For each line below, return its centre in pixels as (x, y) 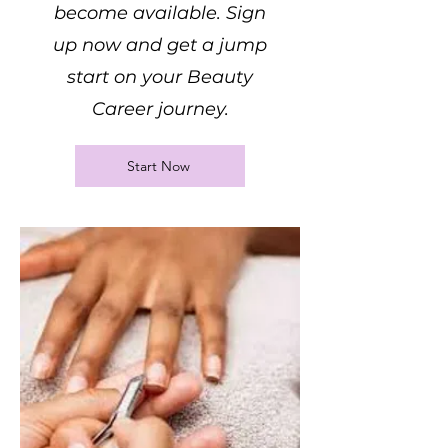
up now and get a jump (160, 45)
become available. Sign (160, 13)
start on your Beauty (160, 77)
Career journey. (160, 109)
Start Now (158, 166)
